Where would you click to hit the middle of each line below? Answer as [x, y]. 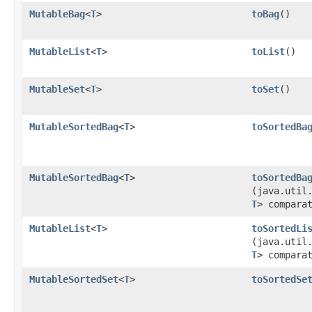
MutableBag [57, 14]
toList [268, 52]
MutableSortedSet [74, 279]
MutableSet [57, 89]
